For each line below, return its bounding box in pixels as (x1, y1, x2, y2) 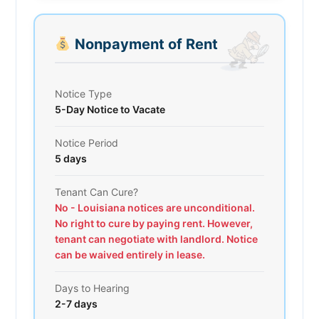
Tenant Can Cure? (55, 185, 138, 198)
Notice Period (55, 136, 118, 149)
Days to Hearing (55, 281, 130, 294)
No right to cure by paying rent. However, (55, 216, 253, 229)
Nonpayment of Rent (70, 35, 218, 53)
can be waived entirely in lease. (55, 248, 205, 261)
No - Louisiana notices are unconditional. (55, 201, 255, 214)
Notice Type (55, 87, 112, 100)
